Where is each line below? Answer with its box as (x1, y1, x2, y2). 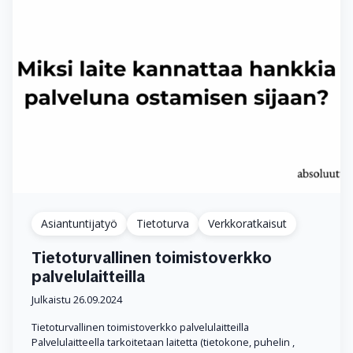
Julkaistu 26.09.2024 (32, 292, 122, 307)
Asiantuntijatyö (41, 215, 117, 231)
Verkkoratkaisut (208, 215, 287, 231)
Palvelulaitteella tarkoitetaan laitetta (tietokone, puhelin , (32, 334, 295, 349)
